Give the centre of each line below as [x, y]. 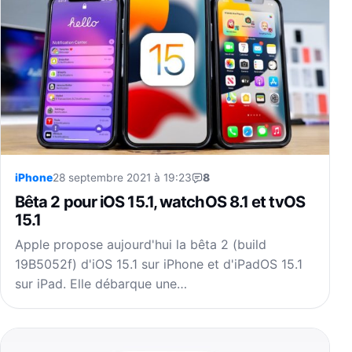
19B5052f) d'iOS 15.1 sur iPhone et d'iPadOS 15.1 [159, 264]
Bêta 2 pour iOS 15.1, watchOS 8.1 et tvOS [160, 202]
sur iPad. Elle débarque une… [101, 284]
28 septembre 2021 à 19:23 [122, 178]
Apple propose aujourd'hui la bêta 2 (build [141, 245]
